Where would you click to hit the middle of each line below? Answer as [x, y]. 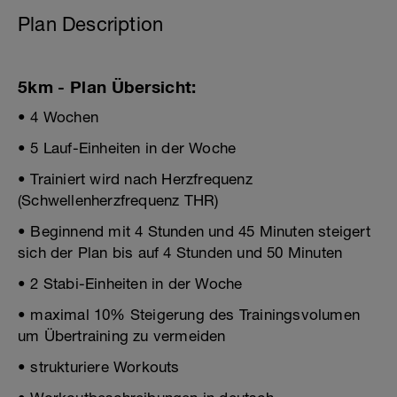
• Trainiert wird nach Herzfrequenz [135, 179]
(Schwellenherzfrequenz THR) [118, 200]
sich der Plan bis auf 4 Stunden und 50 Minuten [180, 253]
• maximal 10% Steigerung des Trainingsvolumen [189, 315]
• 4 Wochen [58, 117]
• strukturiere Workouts [99, 367]
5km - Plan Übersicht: [107, 87]
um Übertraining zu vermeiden [122, 336]
